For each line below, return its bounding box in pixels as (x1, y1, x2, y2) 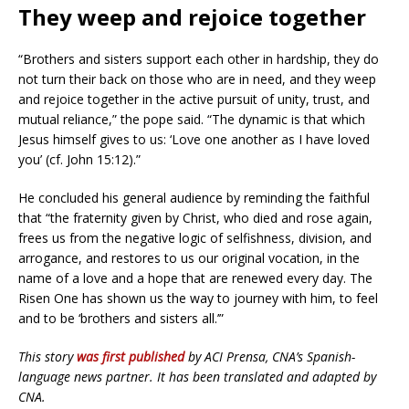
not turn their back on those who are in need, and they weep (18, 69, 376, 88)
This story (18, 347, 77, 365)
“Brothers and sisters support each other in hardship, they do (18, 49, 379, 68)
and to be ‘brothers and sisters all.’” (18, 309, 224, 327)
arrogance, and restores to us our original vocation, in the (18, 248, 360, 267)
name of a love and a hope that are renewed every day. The (18, 268, 372, 287)
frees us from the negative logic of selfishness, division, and (18, 228, 372, 246)
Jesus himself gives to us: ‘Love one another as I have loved (18, 130, 370, 148)
